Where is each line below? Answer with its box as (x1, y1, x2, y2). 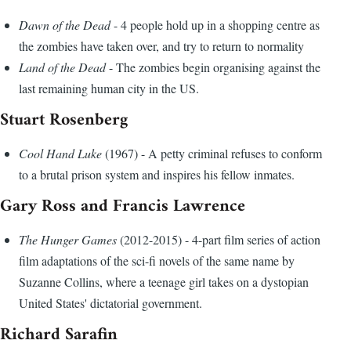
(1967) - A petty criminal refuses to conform (105, 145, 322, 162)
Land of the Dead (19, 59, 106, 76)
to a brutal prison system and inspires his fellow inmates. (19, 166, 295, 183)
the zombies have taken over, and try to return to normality (19, 38, 304, 55)
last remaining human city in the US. (19, 80, 199, 97)
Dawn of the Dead (19, 16, 110, 34)
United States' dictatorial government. (19, 295, 202, 312)
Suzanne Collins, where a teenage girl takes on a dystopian (19, 273, 309, 291)
